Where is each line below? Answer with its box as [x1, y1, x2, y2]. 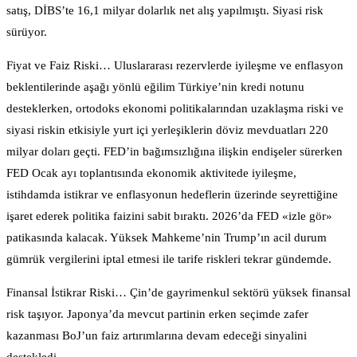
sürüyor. [6, 25, 47, 39]
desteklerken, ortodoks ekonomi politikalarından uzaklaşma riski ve [6, 102, 343, 116]
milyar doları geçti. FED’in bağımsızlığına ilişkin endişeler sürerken [6, 145, 343, 159]
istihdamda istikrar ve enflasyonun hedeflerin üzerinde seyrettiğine [6, 188, 338, 202]
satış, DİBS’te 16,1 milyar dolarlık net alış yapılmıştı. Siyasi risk [6, 4, 324, 18]
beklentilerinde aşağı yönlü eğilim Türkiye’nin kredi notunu [6, 80, 304, 94]
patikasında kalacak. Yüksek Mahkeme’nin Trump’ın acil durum [6, 231, 327, 245]
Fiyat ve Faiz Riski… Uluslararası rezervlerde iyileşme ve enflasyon [6, 59, 343, 73]
